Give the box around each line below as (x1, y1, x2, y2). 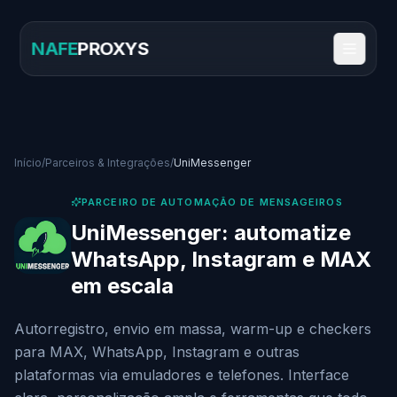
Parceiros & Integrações (45, 156, 170, 169)
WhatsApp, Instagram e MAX (71, 246, 371, 272)
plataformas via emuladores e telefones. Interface (14, 366, 349, 384)
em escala (71, 273, 174, 299)
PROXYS (77, 38, 149, 59)
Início (14, 156, 42, 169)
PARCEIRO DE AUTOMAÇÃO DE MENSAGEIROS (82, 196, 343, 208)
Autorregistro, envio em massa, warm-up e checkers (14, 320, 371, 338)
